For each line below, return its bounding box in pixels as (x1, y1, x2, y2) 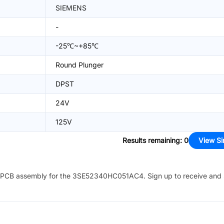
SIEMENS (55, 3, 86, 12)
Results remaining (122, 136, 180, 144)
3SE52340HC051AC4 (72, 171, 143, 180)
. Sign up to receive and (143, 171, 221, 180)
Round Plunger (55, 60, 103, 69)
